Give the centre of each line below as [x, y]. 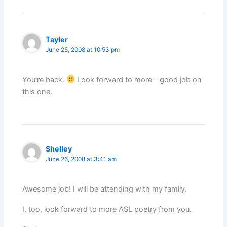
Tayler [57, 40]
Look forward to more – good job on [138, 79]
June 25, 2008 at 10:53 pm [83, 50]
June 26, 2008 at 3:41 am [81, 159]
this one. [37, 91]
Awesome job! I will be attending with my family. [105, 189]
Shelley [59, 149]
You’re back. [45, 79]
